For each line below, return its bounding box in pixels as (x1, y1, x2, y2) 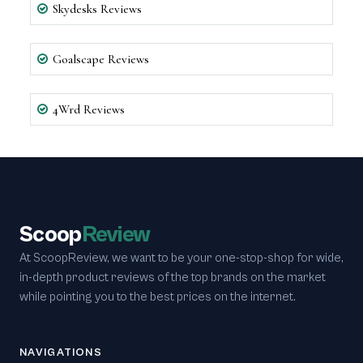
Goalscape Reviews (108, 51, 150, 66)
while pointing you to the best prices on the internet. (19, 289, 296, 304)
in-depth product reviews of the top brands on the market (19, 270, 326, 284)
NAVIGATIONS (19, 345, 102, 359)
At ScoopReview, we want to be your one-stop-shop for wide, (19, 250, 344, 265)
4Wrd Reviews (83, 102, 126, 117)
